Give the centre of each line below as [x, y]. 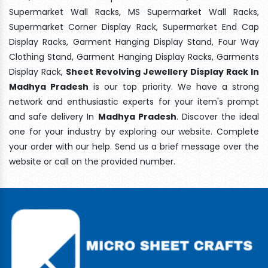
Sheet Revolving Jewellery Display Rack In [162, 71]
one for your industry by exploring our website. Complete [134, 131]
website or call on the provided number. [92, 161]
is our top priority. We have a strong [174, 86]
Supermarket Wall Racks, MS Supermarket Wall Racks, [134, 12]
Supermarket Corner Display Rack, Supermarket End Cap [134, 27]
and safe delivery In [54, 116]
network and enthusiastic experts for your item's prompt [134, 101]
